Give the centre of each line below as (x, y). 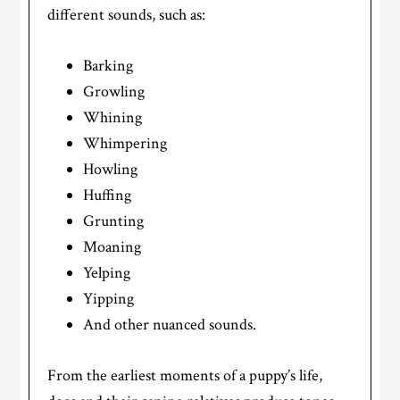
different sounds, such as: (127, 14)
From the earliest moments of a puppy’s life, (185, 375)
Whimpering (125, 143)
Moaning (112, 246)
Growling (114, 91)
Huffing (108, 195)
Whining (113, 117)
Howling (111, 169)
